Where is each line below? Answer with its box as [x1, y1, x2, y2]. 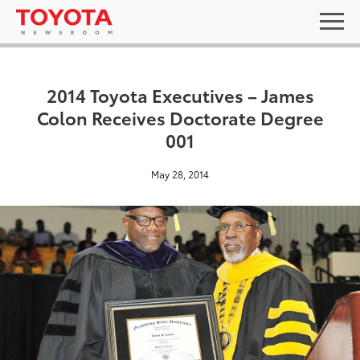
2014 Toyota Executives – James [46, 82, 314, 107]
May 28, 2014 [151, 167, 209, 181]
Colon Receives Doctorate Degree [36, 104, 324, 129]
